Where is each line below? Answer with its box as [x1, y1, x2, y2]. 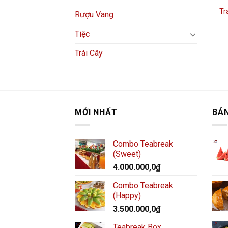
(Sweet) [113, 149, 141, 159]
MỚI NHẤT [75, 107, 118, 118]
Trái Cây [75, 48, 103, 59]
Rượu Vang [75, 10, 113, 20]
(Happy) [113, 191, 141, 201]
